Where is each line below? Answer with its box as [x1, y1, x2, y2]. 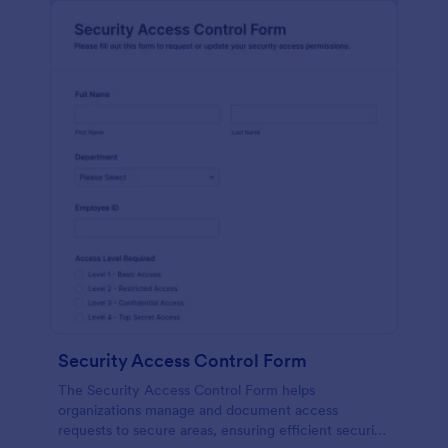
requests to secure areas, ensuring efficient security [58, 421, 387, 439]
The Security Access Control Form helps [58, 381, 315, 399]
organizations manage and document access [58, 401, 338, 419]
